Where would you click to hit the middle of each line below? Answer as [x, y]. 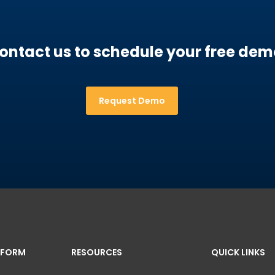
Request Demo [132, 101]
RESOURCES [97, 252]
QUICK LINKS [238, 252]
